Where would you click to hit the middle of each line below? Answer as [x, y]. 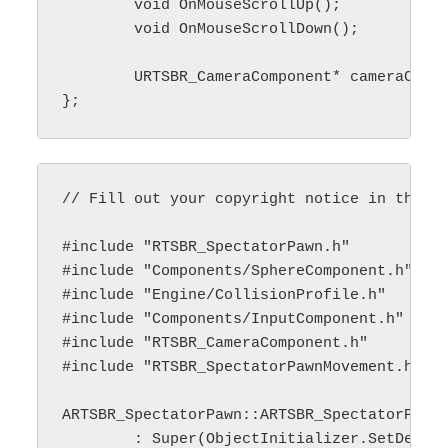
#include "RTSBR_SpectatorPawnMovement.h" [242, 367]
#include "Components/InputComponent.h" [233, 319]
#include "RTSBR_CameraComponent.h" [215, 343]
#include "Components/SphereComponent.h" [238, 271]
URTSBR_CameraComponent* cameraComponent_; [98, 77]
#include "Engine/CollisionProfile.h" [224, 295]
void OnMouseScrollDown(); [98, 29]
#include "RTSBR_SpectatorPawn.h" [206, 247]
